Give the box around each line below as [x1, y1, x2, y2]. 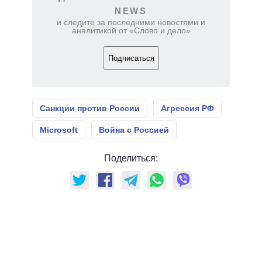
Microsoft [40, 125, 78, 135]
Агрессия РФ [161, 104, 214, 113]
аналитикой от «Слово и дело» [71, 26, 191, 36]
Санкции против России [40, 104, 140, 113]
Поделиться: [104, 153, 158, 164]
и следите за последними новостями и [57, 18, 205, 27]
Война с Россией [99, 125, 169, 135]
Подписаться [108, 53, 154, 63]
